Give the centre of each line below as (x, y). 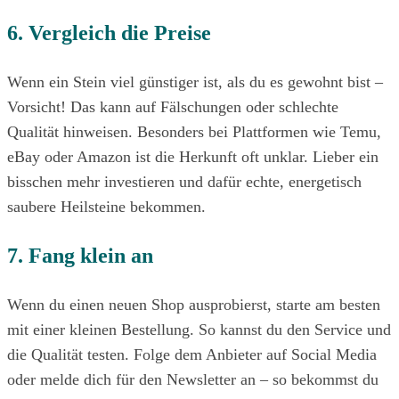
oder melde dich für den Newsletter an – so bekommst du (193, 379)
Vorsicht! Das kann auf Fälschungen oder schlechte (173, 106)
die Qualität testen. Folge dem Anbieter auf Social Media (192, 354)
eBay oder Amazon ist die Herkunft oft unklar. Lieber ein (193, 156)
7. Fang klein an (80, 255)
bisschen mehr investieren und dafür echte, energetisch (184, 181)
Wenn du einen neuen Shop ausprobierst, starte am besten (194, 304)
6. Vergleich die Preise (109, 33)
